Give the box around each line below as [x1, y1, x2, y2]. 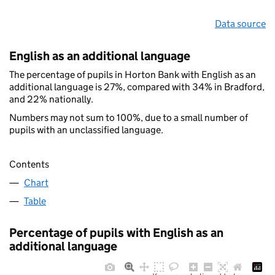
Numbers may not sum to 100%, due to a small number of [9, 111, 248, 123]
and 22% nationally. [9, 93, 93, 105]
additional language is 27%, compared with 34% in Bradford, [9, 80, 265, 93]
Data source [215, 17, 266, 29]
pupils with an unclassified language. [9, 123, 163, 136]
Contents [9, 158, 49, 171]
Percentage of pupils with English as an [9, 225, 223, 241]
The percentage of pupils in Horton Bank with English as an [9, 68, 256, 80]
